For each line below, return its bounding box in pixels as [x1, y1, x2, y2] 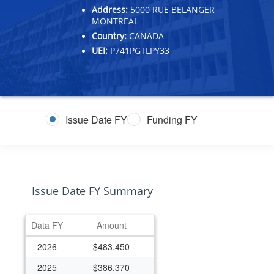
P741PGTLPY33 [108, 44, 169, 56]
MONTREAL [92, 15, 138, 27]
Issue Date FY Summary [32, 183, 153, 198]
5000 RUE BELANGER [128, 3, 215, 15]
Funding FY [147, 112, 198, 127]
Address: [92, 3, 128, 15]
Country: [92, 29, 127, 42]
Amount [96, 219, 127, 231]
